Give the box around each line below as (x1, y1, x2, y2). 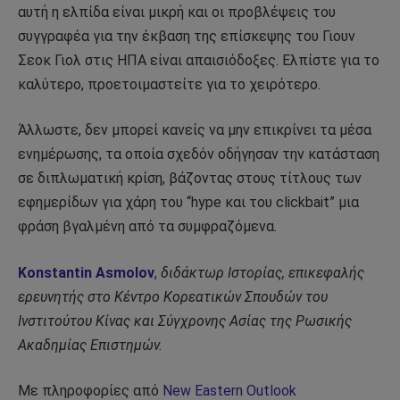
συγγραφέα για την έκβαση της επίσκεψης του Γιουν (18, 27, 355, 45)
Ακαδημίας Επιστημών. (18, 336, 162, 354)
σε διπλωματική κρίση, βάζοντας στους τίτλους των (18, 170, 362, 187)
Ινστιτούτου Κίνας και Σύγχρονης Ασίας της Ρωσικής (18, 312, 352, 329)
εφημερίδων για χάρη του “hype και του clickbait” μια (18, 194, 359, 212)
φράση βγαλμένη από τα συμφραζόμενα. (18, 218, 277, 236)
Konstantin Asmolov (18, 263, 154, 281)
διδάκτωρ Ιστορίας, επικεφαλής (161, 263, 364, 281)
